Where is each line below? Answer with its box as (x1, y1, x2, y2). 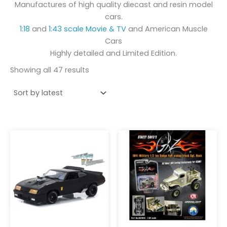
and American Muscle (126, 23, 208, 34)
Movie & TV (85, 23, 126, 34)
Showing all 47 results (10, 65, 89, 75)
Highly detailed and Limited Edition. (50, 48, 177, 58)
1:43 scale (48, 23, 84, 34)
